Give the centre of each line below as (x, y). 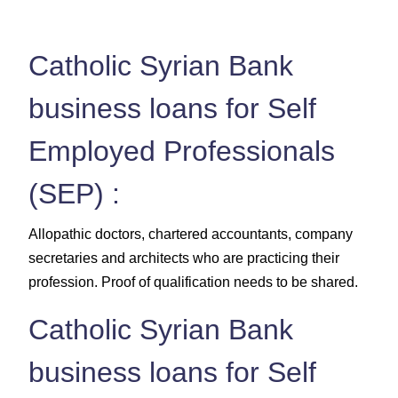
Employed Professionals (182, 151)
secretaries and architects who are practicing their (184, 258)
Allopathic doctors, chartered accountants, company (191, 234)
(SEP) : (74, 193)
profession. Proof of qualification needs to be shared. (193, 282)
